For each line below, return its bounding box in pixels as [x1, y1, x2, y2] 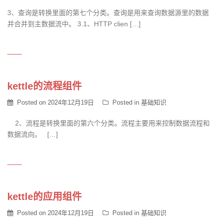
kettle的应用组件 [7, 191, 82, 202]
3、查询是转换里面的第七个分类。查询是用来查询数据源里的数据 [7, 9, 209, 17]
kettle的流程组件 [7, 81, 82, 91]
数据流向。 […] [7, 130, 58, 138]
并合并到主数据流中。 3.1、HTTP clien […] [7, 20, 141, 28]
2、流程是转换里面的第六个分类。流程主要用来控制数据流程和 [7, 119, 210, 127]
